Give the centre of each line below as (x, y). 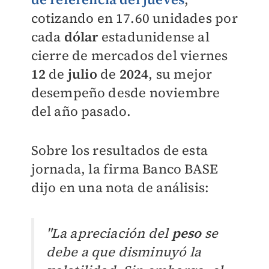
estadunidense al (154, 37)
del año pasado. (81, 111)
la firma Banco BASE (153, 169)
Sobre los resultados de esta (119, 150)
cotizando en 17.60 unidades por (134, 18)
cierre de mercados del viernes (129, 55)
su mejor (184, 74)
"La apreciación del (109, 233)
